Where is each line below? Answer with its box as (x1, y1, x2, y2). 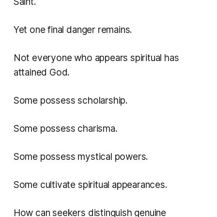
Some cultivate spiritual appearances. (13, 179, 168, 191)
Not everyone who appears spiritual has (13, 52, 179, 64)
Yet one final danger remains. (13, 24, 133, 36)
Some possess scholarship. (13, 95, 128, 107)
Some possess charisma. (13, 123, 118, 135)
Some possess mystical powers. (13, 151, 149, 163)
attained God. (13, 67, 70, 78)
